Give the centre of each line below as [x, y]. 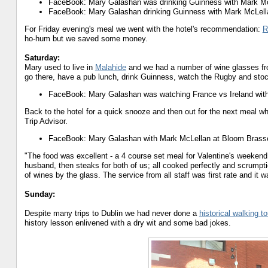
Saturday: [42, 57]
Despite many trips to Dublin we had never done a [112, 213]
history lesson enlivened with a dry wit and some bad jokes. [127, 223]
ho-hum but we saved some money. [86, 38]
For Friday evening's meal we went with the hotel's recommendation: [143, 29]
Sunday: [39, 194]
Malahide [110, 67]
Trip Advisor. [46, 121]
